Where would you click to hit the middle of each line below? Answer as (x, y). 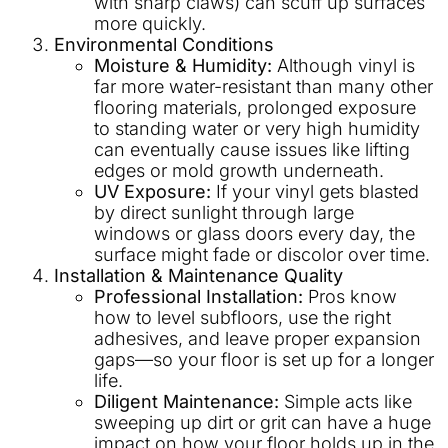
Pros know (350, 297)
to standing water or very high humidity (257, 129)
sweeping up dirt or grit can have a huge (262, 423)
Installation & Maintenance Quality (198, 276)
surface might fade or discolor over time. (262, 255)
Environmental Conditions (164, 45)
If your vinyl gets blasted (315, 192)
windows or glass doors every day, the (254, 234)
